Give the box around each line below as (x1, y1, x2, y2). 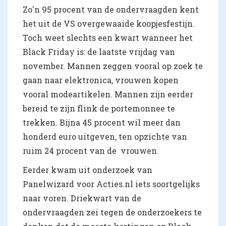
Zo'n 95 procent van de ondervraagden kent (23, 4, 199, 15)
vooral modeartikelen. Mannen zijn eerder (23, 88, 193, 99)
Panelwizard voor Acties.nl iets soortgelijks (23, 178, 200, 189)
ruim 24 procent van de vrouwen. (23, 145, 159, 156)
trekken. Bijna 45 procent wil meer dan (23, 117, 181, 128)
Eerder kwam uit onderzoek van (23, 164, 152, 175)
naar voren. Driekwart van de (23, 192, 141, 203)
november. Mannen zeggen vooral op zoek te (23, 60, 203, 71)
